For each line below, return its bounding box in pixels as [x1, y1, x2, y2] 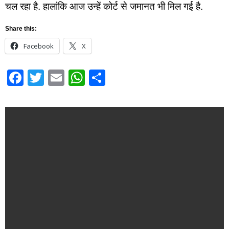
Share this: [5, 25, 37, 32]
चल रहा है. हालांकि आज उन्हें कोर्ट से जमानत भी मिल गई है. [5, 1, 203, 12]
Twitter [44, 68, 93, 87]
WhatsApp [85, 68, 161, 87]
